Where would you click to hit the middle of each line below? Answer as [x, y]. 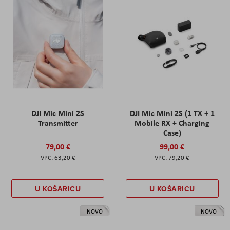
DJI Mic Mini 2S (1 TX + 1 [172, 113]
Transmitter [58, 123]
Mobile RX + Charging [172, 123]
